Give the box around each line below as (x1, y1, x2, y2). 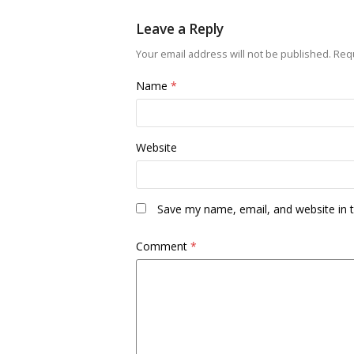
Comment (136, 239, 190, 254)
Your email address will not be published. (136, 47, 331, 62)
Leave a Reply (136, 20, 224, 39)
